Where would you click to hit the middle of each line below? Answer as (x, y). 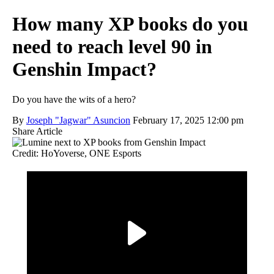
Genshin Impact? (84, 69)
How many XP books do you (130, 24)
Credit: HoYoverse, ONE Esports (77, 153)
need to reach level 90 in (112, 47)
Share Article (37, 131)
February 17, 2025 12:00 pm (188, 120)
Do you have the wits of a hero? (74, 99)
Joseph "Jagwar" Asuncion (78, 120)
